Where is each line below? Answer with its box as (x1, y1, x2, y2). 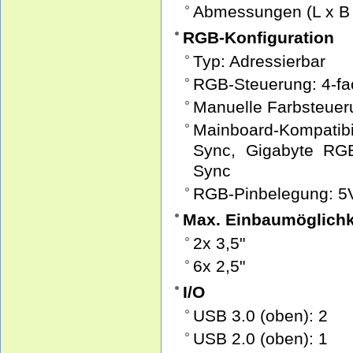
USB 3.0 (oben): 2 (193, 307, 328, 325)
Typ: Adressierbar (193, 52, 325, 70)
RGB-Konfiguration (183, 28, 334, 46)
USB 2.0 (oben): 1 (193, 329, 328, 347)
